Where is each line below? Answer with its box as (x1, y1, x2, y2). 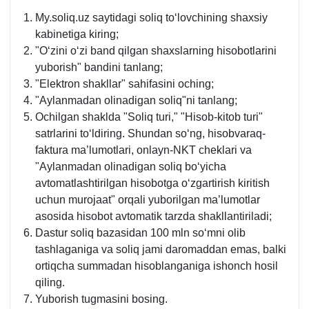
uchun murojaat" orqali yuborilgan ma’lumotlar (35, 193, 260, 206)
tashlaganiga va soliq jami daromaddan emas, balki (35, 243, 286, 255)
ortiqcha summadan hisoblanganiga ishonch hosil (35, 259, 278, 272)
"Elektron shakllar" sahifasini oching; (35, 77, 214, 90)
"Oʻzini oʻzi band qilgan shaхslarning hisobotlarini (35, 44, 277, 57)
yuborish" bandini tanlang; (35, 61, 163, 73)
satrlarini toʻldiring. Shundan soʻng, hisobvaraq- (35, 127, 266, 139)
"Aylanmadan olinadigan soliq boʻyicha (35, 160, 226, 172)
